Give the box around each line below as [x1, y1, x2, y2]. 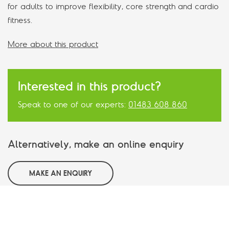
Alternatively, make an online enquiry [8, 138, 184, 150]
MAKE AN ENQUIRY [29, 169, 92, 178]
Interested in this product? [18, 78, 161, 94]
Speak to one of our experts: [18, 99, 128, 109]
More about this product [8, 39, 98, 49]
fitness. [8, 15, 32, 25]
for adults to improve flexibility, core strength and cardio [8, 1, 219, 11]
